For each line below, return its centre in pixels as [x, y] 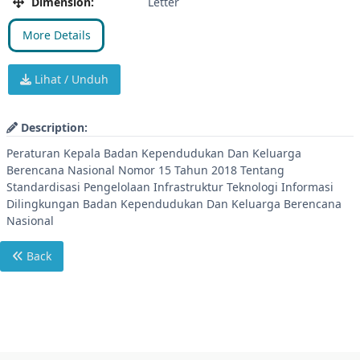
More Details [56, 35]
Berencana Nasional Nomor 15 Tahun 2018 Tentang [145, 170]
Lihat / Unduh [70, 79]
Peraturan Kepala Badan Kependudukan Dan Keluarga [154, 153]
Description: [53, 127]
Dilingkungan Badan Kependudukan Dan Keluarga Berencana [174, 204]
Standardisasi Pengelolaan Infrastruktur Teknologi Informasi [170, 187]
